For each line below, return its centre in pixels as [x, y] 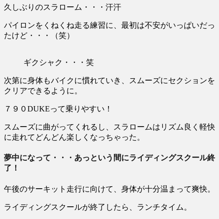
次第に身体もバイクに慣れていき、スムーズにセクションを [109, 80]
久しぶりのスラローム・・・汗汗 [63, 7]
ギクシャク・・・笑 [59, 62]
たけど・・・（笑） [39, 35]
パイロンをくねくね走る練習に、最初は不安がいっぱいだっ [109, 25]
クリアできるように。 [43, 90]
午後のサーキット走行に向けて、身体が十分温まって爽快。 [109, 189]
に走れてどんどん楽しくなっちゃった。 [74, 137]
